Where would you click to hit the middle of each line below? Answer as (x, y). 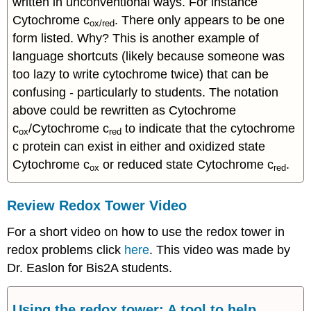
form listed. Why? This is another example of (136, 38)
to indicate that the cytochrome (209, 128)
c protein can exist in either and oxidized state (139, 146)
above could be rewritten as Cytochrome (125, 110)
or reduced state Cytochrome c (187, 164)
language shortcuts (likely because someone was (149, 56)
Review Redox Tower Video (97, 206)
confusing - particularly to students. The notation (146, 92)
